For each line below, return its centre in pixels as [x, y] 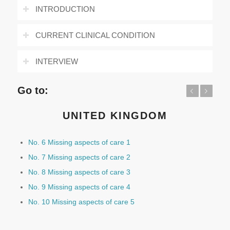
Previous [155, 91]
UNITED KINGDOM [115, 116]
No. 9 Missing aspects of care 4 [79, 187]
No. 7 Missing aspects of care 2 [79, 157]
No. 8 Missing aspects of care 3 [79, 172]
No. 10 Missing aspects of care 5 [81, 202]
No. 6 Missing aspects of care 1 [79, 142]
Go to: [33, 90]
